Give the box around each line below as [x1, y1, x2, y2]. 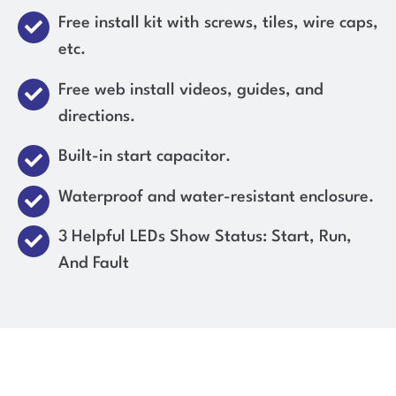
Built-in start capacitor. [58, 148, 231, 164]
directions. [58, 108, 135, 125]
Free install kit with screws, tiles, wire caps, [58, 15, 378, 31]
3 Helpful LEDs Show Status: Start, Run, [58, 229, 352, 245]
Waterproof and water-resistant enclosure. [58, 188, 374, 205]
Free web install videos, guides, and [58, 81, 324, 98]
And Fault [58, 255, 129, 271]
